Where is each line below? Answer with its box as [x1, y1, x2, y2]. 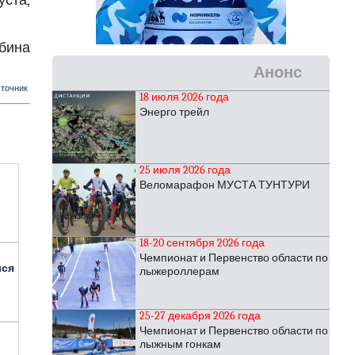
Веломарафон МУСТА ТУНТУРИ [139, 178, 310, 192]
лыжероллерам [139, 265, 219, 278]
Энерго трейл [139, 105, 209, 119]
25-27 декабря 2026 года [139, 309, 261, 323]
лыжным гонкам [139, 338, 221, 351]
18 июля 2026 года [139, 90, 229, 104]
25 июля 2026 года [139, 163, 231, 177]
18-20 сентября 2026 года [139, 236, 265, 250]
